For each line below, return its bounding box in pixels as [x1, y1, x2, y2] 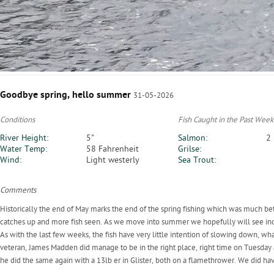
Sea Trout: [178, 155, 216, 166]
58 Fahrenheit [86, 144, 139, 155]
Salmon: [178, 133, 207, 144]
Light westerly [86, 155, 139, 166]
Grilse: [178, 144, 201, 155]
